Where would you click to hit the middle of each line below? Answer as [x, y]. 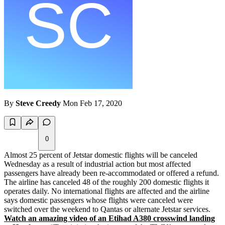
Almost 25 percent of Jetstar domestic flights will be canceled [101, 155]
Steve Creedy [38, 103]
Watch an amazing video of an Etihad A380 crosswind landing [109, 218]
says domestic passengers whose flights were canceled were [98, 200]
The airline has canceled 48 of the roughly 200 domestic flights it [106, 182]
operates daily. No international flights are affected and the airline [107, 191]
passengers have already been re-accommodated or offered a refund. [111, 173]
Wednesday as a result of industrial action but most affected [97, 164]
